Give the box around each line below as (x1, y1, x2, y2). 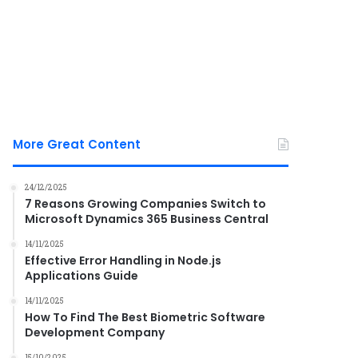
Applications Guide (25, 268, 139, 284)
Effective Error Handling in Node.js (25, 253, 222, 268)
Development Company (25, 324, 165, 340)
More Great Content (13, 136, 141, 153)
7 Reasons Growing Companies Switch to (25, 196, 267, 212)
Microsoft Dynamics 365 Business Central (25, 211, 269, 227)
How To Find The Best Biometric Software (25, 309, 266, 325)
